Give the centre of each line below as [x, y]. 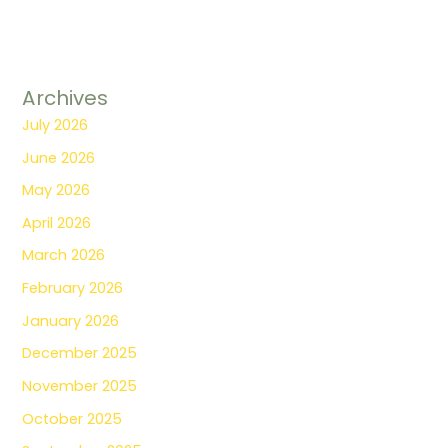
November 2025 [80, 386]
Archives [65, 97]
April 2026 [57, 222]
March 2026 [64, 255]
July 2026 [55, 124]
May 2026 [56, 190]
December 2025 [80, 353]
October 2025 [72, 418]
